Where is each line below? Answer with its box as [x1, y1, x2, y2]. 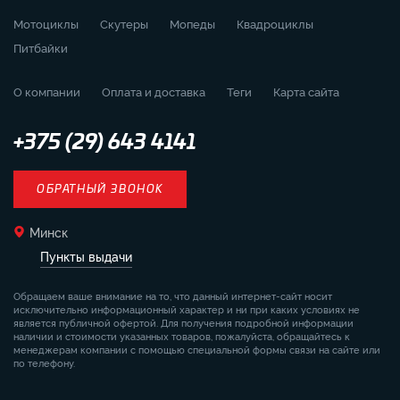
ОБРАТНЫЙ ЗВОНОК [37, 184, 163, 195]
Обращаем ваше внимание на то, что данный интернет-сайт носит [13, 288, 332, 303]
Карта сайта [273, 83, 339, 99]
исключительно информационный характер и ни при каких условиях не [13, 302, 360, 316]
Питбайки [13, 39, 68, 55]
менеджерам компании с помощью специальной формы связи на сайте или [13, 342, 380, 356]
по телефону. [13, 355, 75, 370]
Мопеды [170, 15, 215, 31]
